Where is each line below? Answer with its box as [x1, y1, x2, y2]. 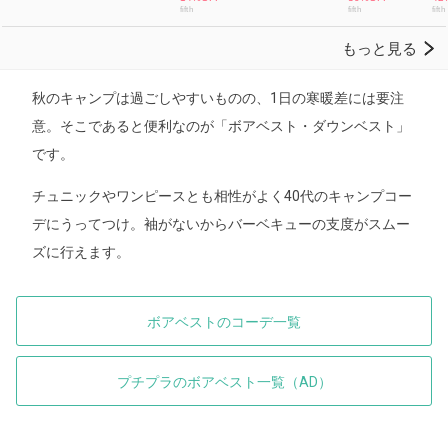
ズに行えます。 [32, 243, 130, 260]
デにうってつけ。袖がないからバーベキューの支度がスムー [32, 215, 410, 232]
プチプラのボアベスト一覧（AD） [116, 373, 332, 390]
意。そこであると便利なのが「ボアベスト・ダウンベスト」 [32, 117, 410, 134]
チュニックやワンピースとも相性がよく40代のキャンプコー [32, 187, 412, 204]
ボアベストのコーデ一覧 [147, 313, 301, 330]
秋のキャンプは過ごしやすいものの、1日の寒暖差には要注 [32, 89, 404, 106]
